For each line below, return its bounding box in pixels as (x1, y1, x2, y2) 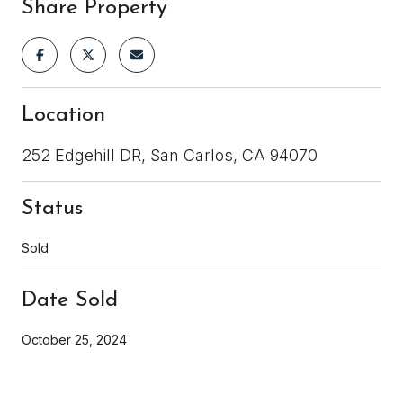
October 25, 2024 (22, 331, 127, 347)
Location (22, 103, 105, 126)
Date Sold (22, 289, 118, 311)
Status (22, 197, 83, 219)
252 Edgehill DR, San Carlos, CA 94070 (22, 145, 318, 165)
